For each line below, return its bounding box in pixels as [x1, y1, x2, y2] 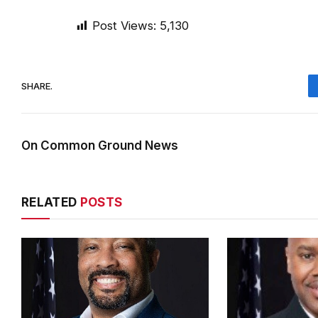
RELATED [21, 195, 80, 210]
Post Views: [92, 18, 156, 33]
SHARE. [21, 79, 53, 92]
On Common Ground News [21, 138, 178, 153]
